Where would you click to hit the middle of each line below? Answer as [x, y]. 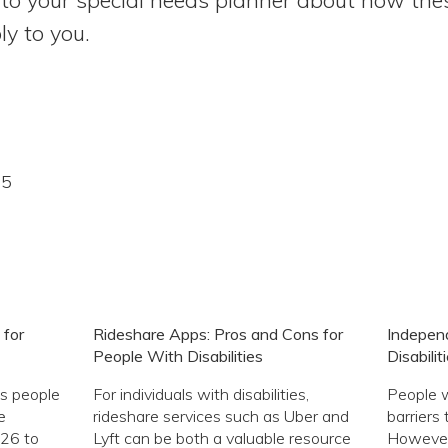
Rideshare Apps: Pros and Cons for [218, 333]
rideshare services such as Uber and [221, 415]
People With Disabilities [178, 355]
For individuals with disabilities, [201, 393]
